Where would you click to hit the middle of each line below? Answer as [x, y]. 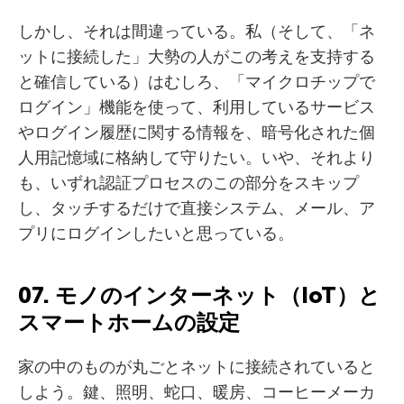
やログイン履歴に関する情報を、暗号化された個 [197, 133]
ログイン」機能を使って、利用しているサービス [197, 107]
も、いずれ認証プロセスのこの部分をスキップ [188, 183]
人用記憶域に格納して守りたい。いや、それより [197, 158]
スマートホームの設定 [129, 322]
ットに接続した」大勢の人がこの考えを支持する [197, 57]
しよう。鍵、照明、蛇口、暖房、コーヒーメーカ [197, 392]
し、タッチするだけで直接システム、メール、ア [197, 208]
